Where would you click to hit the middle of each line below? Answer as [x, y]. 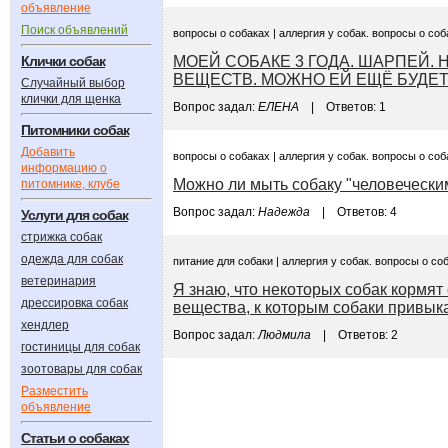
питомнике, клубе [70, 184]
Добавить [48, 152]
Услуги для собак [74, 215]
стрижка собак [61, 237]
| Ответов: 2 [354, 335]
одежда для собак [72, 259]
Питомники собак [75, 130]
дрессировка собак [74, 303]
